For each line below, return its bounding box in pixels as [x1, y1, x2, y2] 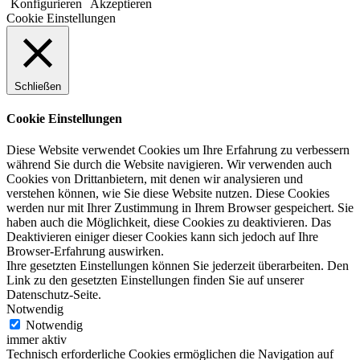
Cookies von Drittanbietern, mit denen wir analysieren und [6, 172, 303, 186]
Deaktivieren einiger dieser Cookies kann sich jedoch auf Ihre [6, 230, 318, 244]
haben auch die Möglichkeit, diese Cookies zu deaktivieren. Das [6, 215, 331, 230]
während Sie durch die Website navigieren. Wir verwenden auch [6, 157, 332, 172]
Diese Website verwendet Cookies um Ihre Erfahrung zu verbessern [6, 143, 350, 157]
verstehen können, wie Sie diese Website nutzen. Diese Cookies [6, 186, 329, 201]
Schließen [14, 80, 61, 92]
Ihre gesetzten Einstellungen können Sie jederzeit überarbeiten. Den [6, 259, 349, 273]
